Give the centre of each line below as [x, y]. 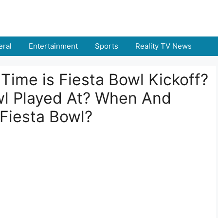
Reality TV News [163, 46]
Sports [107, 46]
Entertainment [53, 46]
